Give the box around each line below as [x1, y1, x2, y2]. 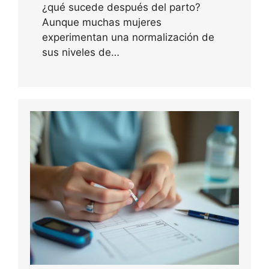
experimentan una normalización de [42, 31, 214, 43]
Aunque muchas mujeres [42, 16, 162, 28]
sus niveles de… [42, 46, 119, 58]
